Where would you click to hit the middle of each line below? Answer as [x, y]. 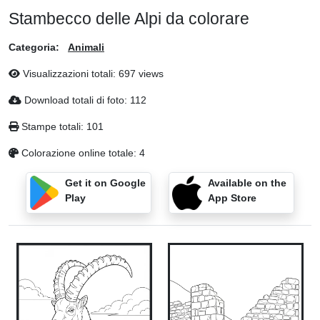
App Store [232, 198]
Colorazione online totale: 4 [82, 153]
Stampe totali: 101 [61, 126]
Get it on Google [105, 183]
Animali [86, 47]
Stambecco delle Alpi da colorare [129, 19]
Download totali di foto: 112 [84, 100]
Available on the [247, 183]
